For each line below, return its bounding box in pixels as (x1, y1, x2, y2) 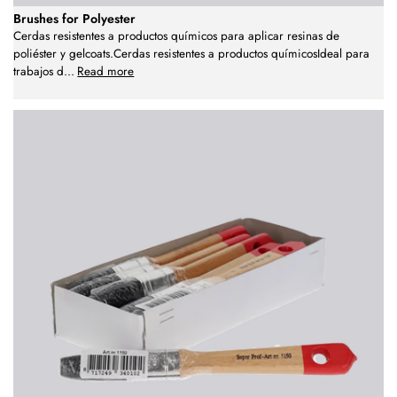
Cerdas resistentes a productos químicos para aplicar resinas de (13, 27, 339, 45)
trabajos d (13, 63, 64, 81)
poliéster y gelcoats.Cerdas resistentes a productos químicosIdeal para (13, 45, 370, 63)
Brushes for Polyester (13, 10, 136, 28)
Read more (77, 63, 135, 81)
